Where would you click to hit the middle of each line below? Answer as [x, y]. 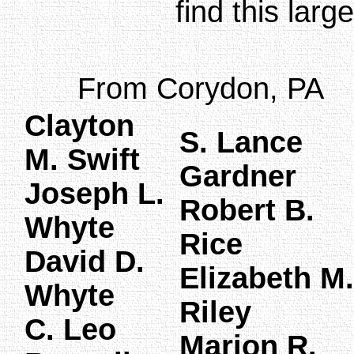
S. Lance [241, 142]
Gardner [238, 176]
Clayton [79, 125]
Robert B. [247, 210]
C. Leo [70, 329]
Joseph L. [94, 193]
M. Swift [82, 159]
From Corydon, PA [201, 88]
